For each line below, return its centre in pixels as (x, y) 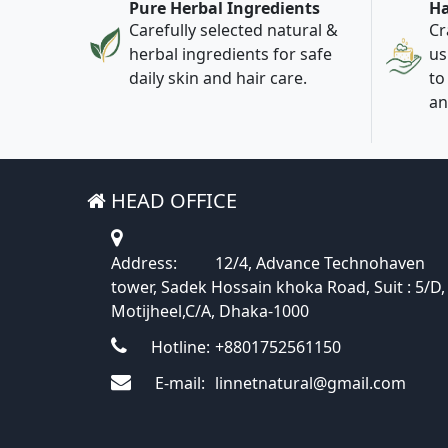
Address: (144, 263)
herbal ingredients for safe (230, 54)
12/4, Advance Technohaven (318, 263)
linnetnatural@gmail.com (308, 383)
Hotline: (178, 347)
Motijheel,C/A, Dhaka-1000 (210, 311)
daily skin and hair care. (218, 78)
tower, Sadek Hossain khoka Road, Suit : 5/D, (278, 287)
